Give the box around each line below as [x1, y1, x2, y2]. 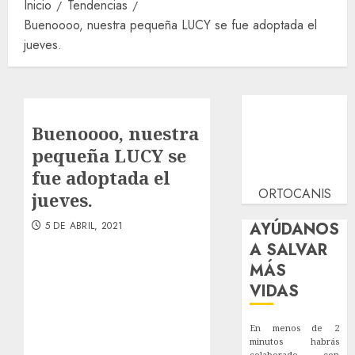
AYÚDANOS [250, 217, 340, 241]
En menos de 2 [250, 321, 339, 334]
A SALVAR [250, 238, 328, 261]
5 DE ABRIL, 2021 [44, 218, 124, 233]
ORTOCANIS [258, 184, 331, 203]
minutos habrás [250, 334, 339, 347]
